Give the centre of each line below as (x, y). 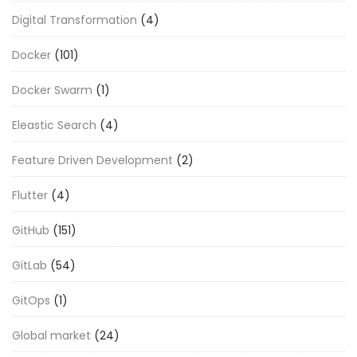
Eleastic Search (54, 125)
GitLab (29, 265)
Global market (51, 335)
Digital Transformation (75, 20)
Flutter (30, 195)
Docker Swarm (52, 90)
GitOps (31, 300)
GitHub (31, 230)
